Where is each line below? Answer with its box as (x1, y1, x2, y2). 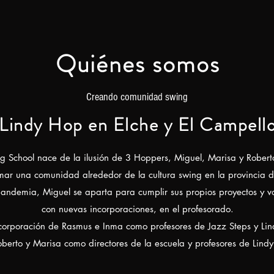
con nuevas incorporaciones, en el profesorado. (42, 203, 234, 215)
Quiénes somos (55, 46, 220, 81)
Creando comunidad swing (86, 91, 188, 103)
